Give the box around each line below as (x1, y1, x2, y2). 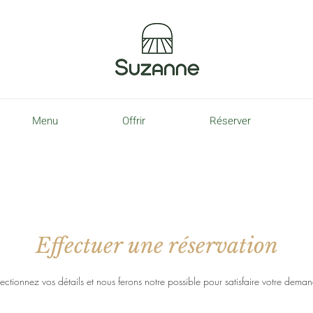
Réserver (210, 113, 251, 129)
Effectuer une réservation (35, 233, 278, 259)
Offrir (122, 113, 145, 129)
